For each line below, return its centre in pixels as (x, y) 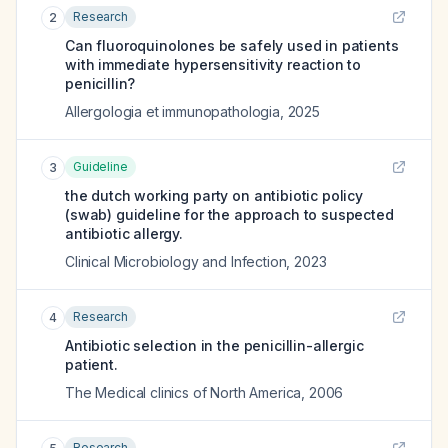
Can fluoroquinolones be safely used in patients (232, 45)
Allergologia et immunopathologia (172, 111)
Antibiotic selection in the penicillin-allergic (214, 345)
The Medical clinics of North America (183, 392)
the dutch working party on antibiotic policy (214, 195)
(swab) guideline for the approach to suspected (229, 214)
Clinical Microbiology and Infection (176, 261)
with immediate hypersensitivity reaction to (213, 64)
